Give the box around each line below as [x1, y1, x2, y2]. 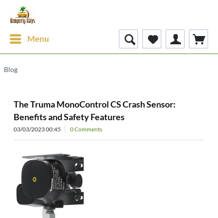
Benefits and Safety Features [14, 111, 125, 122]
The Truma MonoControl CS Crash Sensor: [14, 99, 176, 109]
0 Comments [70, 126, 102, 133]
